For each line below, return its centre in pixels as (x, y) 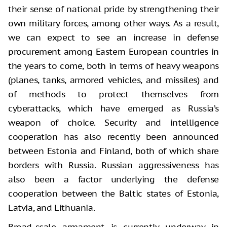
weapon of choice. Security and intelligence (113, 123)
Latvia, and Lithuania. (52, 208)
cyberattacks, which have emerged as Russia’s (113, 109)
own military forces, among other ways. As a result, (113, 24)
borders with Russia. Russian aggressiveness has (113, 165)
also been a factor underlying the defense (113, 180)
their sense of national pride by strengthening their (113, 9)
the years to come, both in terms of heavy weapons (113, 66)
